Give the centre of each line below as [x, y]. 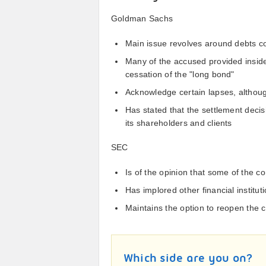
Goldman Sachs [142, 18]
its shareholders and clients [179, 123]
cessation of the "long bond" [180, 74]
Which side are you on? [189, 259]
